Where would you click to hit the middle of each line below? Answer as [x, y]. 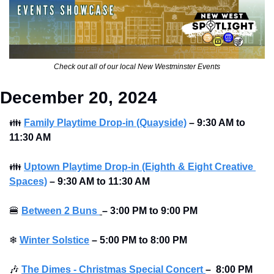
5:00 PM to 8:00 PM [143, 240]
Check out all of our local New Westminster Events [137, 67]
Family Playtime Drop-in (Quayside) [105, 123]
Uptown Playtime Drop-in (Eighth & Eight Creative [139, 167]
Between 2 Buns [61, 211]
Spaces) [28, 182]
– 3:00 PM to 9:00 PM [151, 211]
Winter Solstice [54, 240]
